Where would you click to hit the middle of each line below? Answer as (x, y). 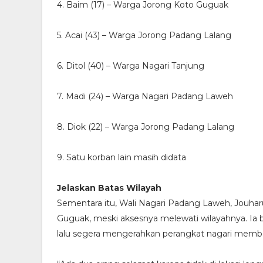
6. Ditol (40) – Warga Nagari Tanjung (131, 66)
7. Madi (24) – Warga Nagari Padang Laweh (145, 97)
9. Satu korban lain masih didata (122, 158)
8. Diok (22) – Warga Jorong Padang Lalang (146, 127)
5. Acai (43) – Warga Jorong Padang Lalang (144, 36)
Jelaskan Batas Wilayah (109, 188)
